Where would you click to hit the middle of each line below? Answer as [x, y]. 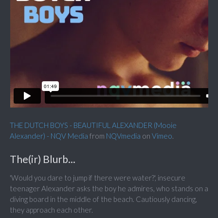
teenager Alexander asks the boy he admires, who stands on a [109, 189]
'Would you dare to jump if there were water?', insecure [98, 178]
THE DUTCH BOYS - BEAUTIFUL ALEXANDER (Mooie [93, 125]
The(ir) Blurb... [43, 159]
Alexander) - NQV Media [49, 136]
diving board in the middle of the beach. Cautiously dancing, [103, 199]
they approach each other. [51, 210]
